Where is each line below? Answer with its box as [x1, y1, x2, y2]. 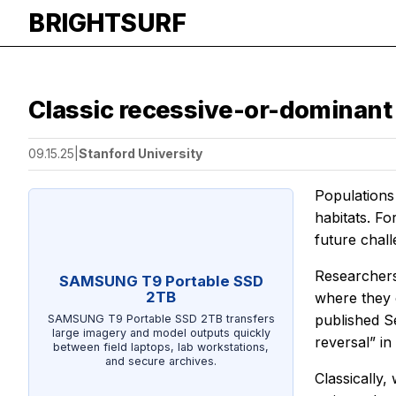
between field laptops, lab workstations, [53, 339, 269, 354]
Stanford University [79, 146, 202, 162]
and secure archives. [105, 354, 217, 368]
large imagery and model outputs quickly [51, 325, 270, 339]
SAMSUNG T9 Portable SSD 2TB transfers [47, 311, 275, 325]
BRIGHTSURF [28, 8, 186, 38]
